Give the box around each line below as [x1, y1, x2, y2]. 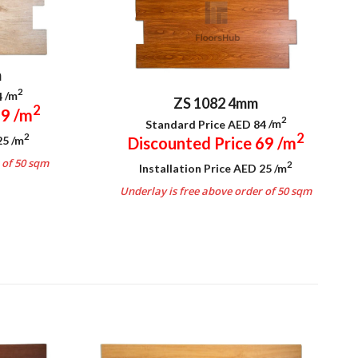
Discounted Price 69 [127, 133, 277, 153]
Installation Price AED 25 [139, 161, 275, 175]
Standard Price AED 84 [145, 117, 268, 131]
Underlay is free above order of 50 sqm [120, 183, 312, 198]
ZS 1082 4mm [173, 93, 259, 112]
